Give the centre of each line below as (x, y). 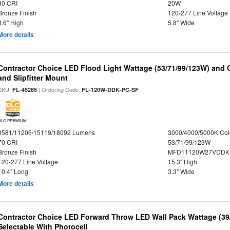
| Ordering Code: (60, 89)
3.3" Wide (181, 171)
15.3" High (182, 161)
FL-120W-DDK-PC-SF (110, 90)
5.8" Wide (181, 22)
